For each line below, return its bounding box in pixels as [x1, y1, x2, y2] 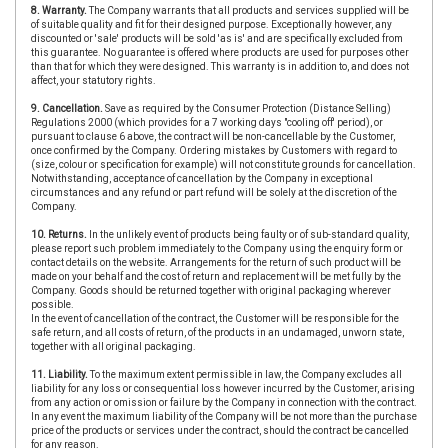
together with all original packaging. [31, 341, 196, 352]
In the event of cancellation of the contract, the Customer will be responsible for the [31, 313, 399, 324]
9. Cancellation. [31, 103, 103, 114]
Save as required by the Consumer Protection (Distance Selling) [103, 103, 391, 114]
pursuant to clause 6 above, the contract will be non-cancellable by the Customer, [31, 131, 395, 142]
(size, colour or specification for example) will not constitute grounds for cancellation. [31, 159, 416, 170]
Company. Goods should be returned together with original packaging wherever [31, 285, 391, 296]
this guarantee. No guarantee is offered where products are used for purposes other [31, 47, 409, 58]
